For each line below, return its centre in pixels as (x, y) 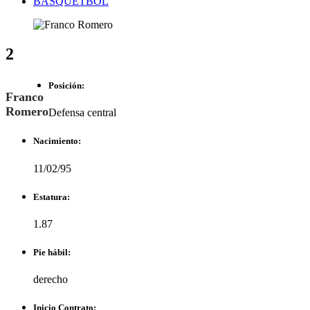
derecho (51, 280)
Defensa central (82, 113)
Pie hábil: (52, 253)
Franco (25, 97)
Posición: (66, 86)
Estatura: (52, 197)
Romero (27, 111)
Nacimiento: (57, 141)
